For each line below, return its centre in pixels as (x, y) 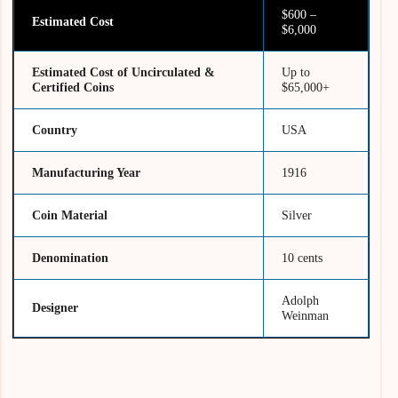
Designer (56, 308)
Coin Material (70, 215)
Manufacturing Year (87, 173)
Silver (297, 215)
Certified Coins (75, 88)
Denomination (71, 258)
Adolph (301, 301)
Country (55, 130)
